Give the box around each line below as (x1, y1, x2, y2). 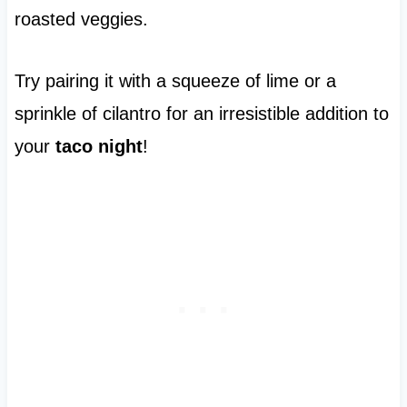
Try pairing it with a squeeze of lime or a (14, 71, 336, 92)
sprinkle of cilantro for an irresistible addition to (14, 104, 389, 124)
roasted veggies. (14, 9, 148, 30)
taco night (55, 136, 143, 157)
